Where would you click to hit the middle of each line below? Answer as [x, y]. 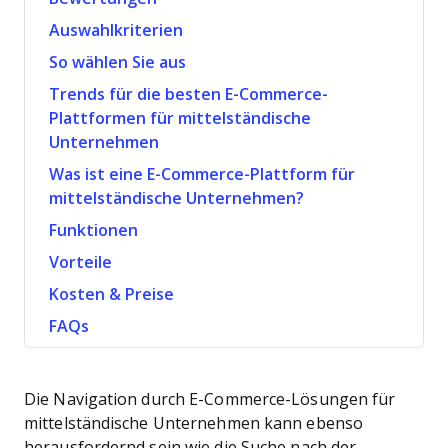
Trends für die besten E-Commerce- [188, 94]
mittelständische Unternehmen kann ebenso [193, 423]
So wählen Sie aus [117, 62]
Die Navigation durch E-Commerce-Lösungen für [210, 399]
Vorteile [80, 262]
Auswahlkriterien [116, 30]
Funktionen [93, 230]
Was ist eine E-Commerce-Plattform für [202, 174]
